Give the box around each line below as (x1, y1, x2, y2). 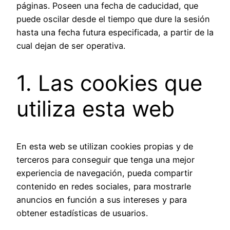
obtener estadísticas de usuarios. (16, 207, 148, 218)
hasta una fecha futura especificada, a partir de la (16, 27, 214, 38)
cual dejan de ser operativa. (16, 41, 125, 51)
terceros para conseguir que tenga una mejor (16, 154, 195, 165)
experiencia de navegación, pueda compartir (16, 167, 193, 178)
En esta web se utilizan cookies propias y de (16, 141, 193, 151)
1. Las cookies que (16, 70, 202, 97)
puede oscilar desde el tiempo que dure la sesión (16, 14, 210, 25)
